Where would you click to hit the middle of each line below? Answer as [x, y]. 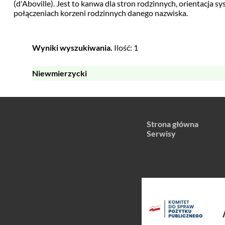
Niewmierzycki [59, 73]
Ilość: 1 [125, 47]
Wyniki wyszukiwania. [72, 47]
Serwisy [161, 133]
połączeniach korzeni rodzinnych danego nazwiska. [100, 13]
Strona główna [173, 124]
